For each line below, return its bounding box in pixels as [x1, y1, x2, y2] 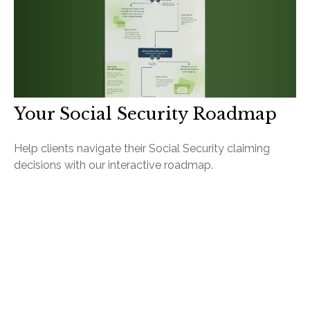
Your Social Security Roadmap [14, 104, 277, 125]
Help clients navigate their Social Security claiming [14, 142, 270, 156]
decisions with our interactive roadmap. [14, 158, 213, 172]
